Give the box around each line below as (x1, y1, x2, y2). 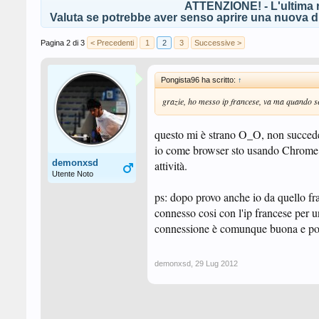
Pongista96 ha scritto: (161, 75, 238, 84)
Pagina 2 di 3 (41, 38, 85, 47)
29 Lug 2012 (195, 259, 238, 268)
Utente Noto (52, 169, 93, 178)
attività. (155, 158, 187, 173)
